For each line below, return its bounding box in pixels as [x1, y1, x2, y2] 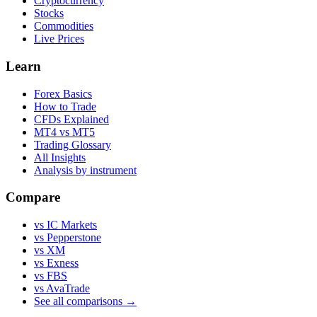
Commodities [34, 20, 93, 33]
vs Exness [34, 257, 79, 270]
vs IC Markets [34, 219, 97, 231]
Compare [6, 190, 60, 205]
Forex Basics [34, 87, 92, 100]
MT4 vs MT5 [34, 125, 95, 138]
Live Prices [34, 33, 84, 45]
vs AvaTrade [34, 282, 90, 295]
